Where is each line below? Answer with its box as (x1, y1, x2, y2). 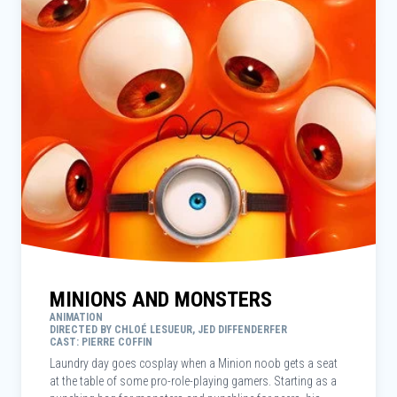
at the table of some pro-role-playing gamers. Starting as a (50, 374, 337, 388)
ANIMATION (50, 311, 103, 323)
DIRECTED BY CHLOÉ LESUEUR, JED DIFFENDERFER (50, 323, 287, 336)
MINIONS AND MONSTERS (50, 287, 272, 312)
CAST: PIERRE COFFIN (50, 336, 152, 348)
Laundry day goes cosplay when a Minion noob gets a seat (50, 356, 338, 370)
